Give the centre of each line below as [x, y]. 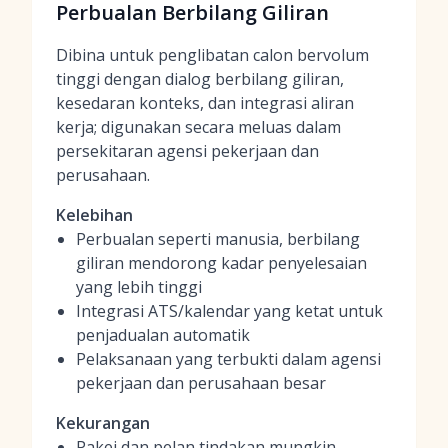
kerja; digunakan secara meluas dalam [198, 127]
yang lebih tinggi [139, 287]
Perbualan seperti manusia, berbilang [218, 239]
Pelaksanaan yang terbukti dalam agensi [228, 359]
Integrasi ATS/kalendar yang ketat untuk [229, 311]
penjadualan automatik [163, 335]
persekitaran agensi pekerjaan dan [187, 151]
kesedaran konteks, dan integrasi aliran [205, 103]
